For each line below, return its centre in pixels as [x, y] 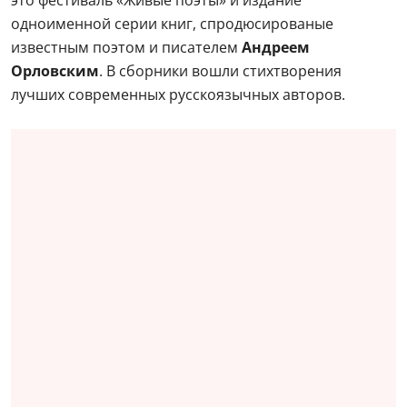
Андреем [276, 47]
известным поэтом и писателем [126, 47]
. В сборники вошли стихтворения [220, 70]
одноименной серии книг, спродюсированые [172, 23]
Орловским [55, 70]
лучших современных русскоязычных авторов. [178, 94]
